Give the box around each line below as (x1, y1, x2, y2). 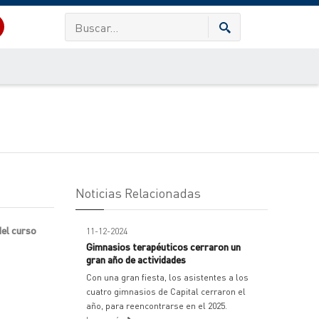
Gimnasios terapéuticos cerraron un (86, 240, 241, 253)
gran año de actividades (86, 253, 186, 266)
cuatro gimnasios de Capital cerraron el (86, 286, 246, 297)
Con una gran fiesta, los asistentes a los (86, 272, 249, 283)
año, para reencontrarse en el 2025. (86, 300, 227, 311)
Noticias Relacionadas (75, 184, 201, 201)
